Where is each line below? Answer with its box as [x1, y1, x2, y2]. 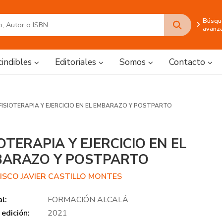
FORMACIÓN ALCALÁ [48, 194, 129, 205]
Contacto [169, 56, 208, 68]
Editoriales [55, 56, 99, 68]
